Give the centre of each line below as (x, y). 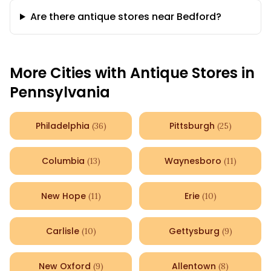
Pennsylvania (60, 92)
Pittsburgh (192, 126)
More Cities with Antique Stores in (132, 73)
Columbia (63, 161)
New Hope (63, 196)
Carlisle (62, 231)
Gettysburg (194, 231)
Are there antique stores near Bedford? (126, 17)
